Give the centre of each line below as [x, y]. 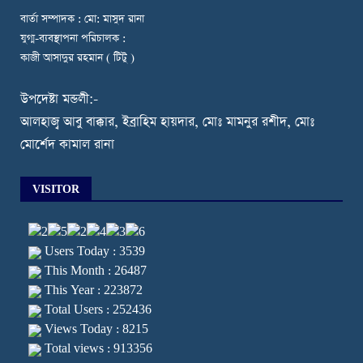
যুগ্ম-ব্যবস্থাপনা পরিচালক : [73, 39]
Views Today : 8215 [95, 330]
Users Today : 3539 [93, 252]
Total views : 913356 [97, 349]
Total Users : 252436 [96, 310]
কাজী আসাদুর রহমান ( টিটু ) [77, 58]
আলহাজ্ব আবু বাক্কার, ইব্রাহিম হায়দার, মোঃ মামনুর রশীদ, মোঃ [167, 123]
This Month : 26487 [94, 271]
